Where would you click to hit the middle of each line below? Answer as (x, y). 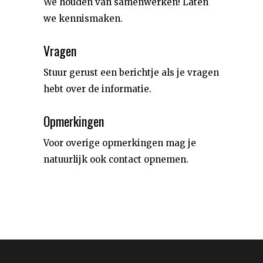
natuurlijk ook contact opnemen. (116, 159)
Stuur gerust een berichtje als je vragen (131, 73)
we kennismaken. (83, 18)
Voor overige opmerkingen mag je (120, 143)
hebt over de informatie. (97, 89)
